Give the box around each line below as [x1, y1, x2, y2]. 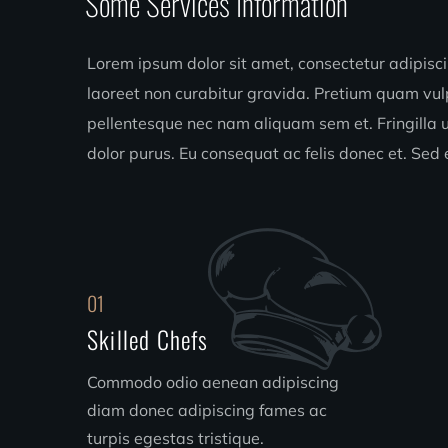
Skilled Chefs [87, 321, 209, 357]
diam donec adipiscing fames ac [87, 400, 327, 420]
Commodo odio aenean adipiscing [87, 372, 339, 392]
